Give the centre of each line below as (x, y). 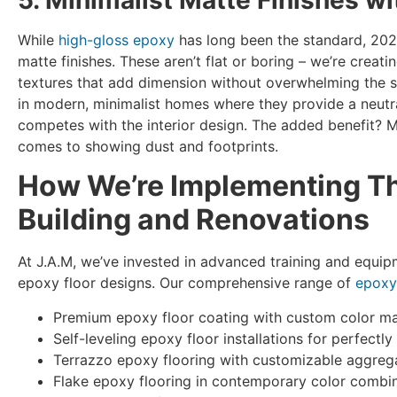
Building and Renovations (194, 220)
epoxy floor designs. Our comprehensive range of (187, 283)
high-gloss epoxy (117, 39)
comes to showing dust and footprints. (148, 146)
